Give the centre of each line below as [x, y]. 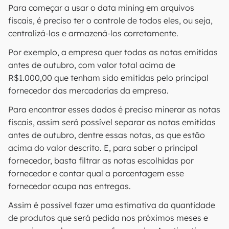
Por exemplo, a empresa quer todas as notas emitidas [113, 52]
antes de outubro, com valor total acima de [92, 65]
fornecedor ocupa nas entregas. [70, 186]
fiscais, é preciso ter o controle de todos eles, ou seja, [110, 20]
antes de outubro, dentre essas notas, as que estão [107, 135]
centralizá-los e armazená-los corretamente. [93, 33]
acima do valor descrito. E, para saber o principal [103, 148]
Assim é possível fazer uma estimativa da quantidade [112, 205]
